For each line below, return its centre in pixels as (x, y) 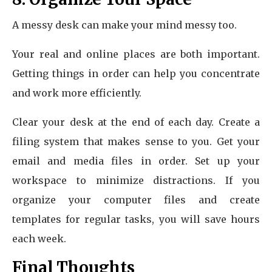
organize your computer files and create (136, 200)
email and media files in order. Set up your (136, 161)
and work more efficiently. (77, 93)
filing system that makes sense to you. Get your (136, 141)
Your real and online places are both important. (136, 54)
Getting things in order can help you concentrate (136, 73)
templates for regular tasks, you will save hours (136, 219)
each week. (39, 239)
